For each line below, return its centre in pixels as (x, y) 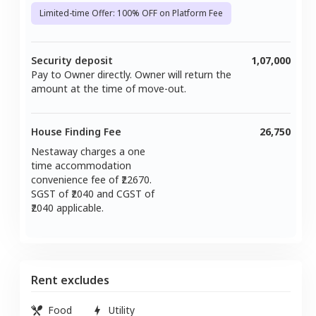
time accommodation (81, 165)
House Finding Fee (76, 131)
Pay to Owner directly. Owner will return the (131, 74)
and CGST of (124, 193)
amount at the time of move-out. (109, 88)
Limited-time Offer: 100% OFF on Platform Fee (131, 13)
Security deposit (72, 60)
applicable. (79, 207)
